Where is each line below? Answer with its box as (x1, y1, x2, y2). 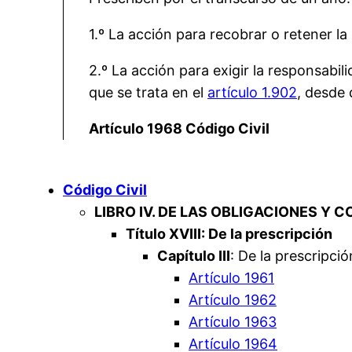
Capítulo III (157, 247, 230, 265)
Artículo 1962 (189, 291, 277, 309)
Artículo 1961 (189, 269, 274, 287)
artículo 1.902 (207, 84, 297, 101)
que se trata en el (89, 84, 207, 101)
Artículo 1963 (189, 313, 277, 331)
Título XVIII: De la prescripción (126, 225, 332, 243)
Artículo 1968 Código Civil (89, 120, 269, 137)
